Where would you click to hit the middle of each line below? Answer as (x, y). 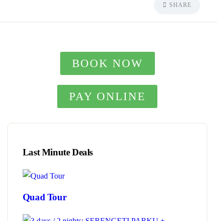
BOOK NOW (107, 63)
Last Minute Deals (58, 152)
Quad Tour (44, 197)
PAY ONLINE (108, 96)
